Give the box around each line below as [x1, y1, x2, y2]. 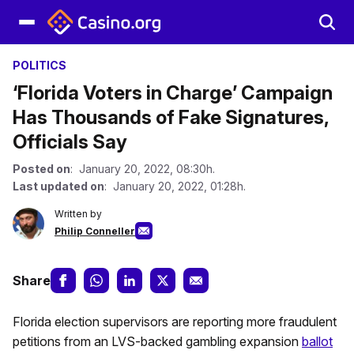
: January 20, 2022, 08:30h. [70, 162, 215, 175]
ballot [302, 333, 333, 349]
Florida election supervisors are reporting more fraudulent [13, 314, 337, 330]
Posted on [13, 162, 70, 175]
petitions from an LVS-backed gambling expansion [13, 333, 302, 349]
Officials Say [13, 130, 127, 153]
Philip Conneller [55, 225, 135, 237]
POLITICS [13, 58, 66, 72]
